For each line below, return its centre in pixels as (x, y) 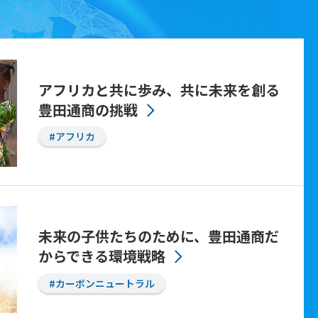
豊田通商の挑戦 (88, 109)
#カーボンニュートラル (102, 283)
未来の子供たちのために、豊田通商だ (158, 236)
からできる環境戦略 (102, 256)
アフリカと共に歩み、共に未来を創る (159, 89)
